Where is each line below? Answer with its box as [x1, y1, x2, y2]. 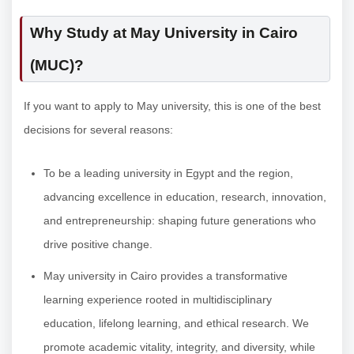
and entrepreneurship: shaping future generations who [43, 214, 316, 228]
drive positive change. [43, 238, 153, 251]
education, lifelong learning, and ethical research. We [43, 317, 309, 330]
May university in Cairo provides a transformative [43, 269, 288, 283]
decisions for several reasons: [24, 123, 173, 137]
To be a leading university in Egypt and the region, [43, 167, 293, 180]
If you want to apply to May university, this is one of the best [24, 100, 321, 113]
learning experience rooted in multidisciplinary [43, 293, 272, 307]
